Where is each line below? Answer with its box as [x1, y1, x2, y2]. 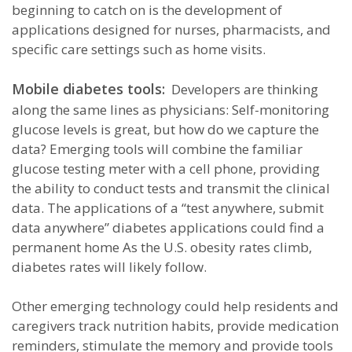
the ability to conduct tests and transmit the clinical [12, 179, 330, 197]
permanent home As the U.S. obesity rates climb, [12, 238, 312, 256]
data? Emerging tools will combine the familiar [12, 140, 302, 158]
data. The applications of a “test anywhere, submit [12, 199, 324, 217]
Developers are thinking [165, 80, 318, 98]
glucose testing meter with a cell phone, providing [12, 159, 320, 178]
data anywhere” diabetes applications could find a [12, 218, 324, 236]
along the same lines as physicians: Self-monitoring [12, 101, 329, 119]
